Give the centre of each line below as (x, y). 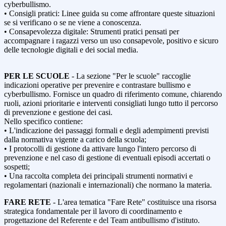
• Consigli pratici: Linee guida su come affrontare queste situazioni (109, 14)
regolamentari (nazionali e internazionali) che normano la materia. (109, 185)
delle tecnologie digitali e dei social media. (71, 50)
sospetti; (17, 167)
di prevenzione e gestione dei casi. (58, 112)
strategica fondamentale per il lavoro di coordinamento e (93, 211)
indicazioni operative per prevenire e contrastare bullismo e (97, 85)
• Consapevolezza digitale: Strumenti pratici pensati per (92, 32)
